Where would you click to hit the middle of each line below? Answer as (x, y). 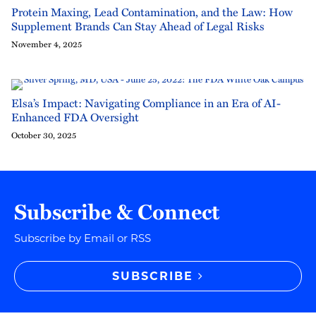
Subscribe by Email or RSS (83, 238)
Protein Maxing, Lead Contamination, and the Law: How (152, 12)
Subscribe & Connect (117, 211)
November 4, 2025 (47, 44)
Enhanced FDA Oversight (75, 117)
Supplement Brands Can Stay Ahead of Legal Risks (138, 26)
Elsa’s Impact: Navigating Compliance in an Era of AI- (146, 103)
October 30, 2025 (44, 135)
